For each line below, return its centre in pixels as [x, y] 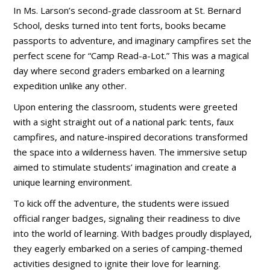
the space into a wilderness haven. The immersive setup [130, 152]
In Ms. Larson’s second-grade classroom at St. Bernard [127, 11]
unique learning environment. [73, 182]
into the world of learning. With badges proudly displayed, [133, 234]
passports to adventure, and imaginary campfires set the [133, 41]
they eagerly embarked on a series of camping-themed [128, 249]
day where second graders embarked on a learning [119, 71]
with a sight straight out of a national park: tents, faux [124, 122]
